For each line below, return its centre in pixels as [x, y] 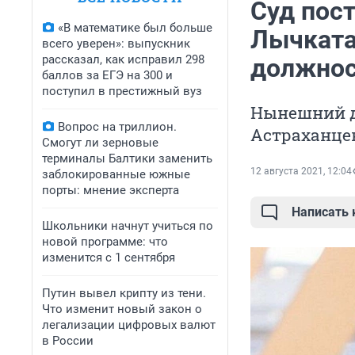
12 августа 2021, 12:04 [301, 172]
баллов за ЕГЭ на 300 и [107, 75]
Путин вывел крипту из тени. [124, 293]
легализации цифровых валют [129, 325]
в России [68, 341]
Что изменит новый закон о [122, 309]
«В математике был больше [135, 28]
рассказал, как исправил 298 [123, 59]
